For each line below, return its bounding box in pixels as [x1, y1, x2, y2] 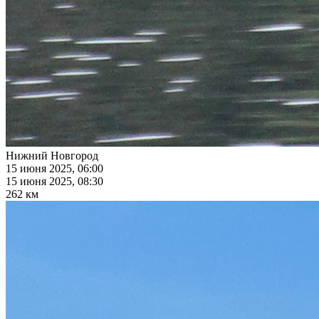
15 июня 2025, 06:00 [6, 162, 103, 175]
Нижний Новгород [6, 150, 98, 162]
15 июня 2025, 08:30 [6, 175, 103, 188]
